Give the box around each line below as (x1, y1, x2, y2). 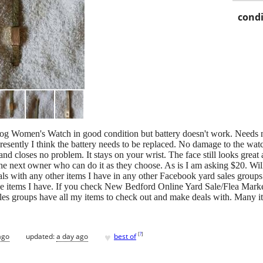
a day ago (56, 231, 88, 241)
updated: (26, 231, 56, 241)
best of (114, 231, 136, 241)
